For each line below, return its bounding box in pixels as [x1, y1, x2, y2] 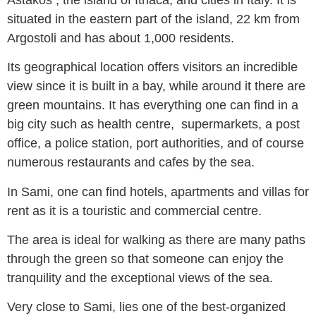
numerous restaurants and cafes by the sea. [7, 155, 255, 170]
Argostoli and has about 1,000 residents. [7, 30, 234, 45]
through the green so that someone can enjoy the [7, 251, 284, 266]
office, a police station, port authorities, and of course [7, 136, 304, 151]
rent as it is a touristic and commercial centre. [7, 203, 262, 218]
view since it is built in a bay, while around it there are [7, 79, 305, 94]
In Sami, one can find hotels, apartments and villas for [7, 184, 309, 199]
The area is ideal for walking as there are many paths [7, 232, 305, 247]
